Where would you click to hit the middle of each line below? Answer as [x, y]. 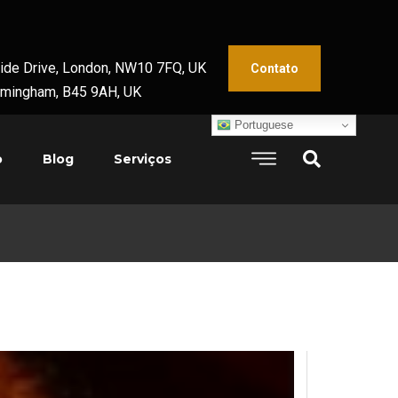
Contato [275, 68]
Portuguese [262, 124]
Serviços [143, 159]
